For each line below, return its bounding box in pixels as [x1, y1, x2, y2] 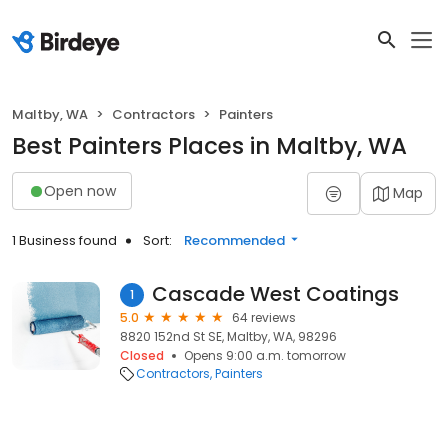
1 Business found [12, 231, 117, 250]
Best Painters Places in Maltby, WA [12, 130, 407, 162]
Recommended [184, 231, 285, 250]
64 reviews [232, 309, 296, 326]
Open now [44, 180, 116, 201]
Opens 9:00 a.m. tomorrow [184, 347, 346, 364]
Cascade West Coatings [152, 280, 399, 308]
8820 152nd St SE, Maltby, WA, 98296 [120, 328, 337, 345]
